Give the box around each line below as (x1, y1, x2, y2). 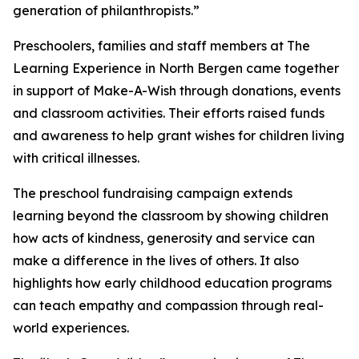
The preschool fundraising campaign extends (13, 185, 292, 202)
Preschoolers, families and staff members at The (13, 38, 310, 54)
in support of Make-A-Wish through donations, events (13, 83, 341, 99)
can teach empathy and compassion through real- (13, 297, 324, 314)
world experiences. (13, 320, 129, 337)
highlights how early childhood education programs (13, 275, 332, 292)
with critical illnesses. (13, 150, 139, 167)
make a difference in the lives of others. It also (13, 252, 299, 269)
